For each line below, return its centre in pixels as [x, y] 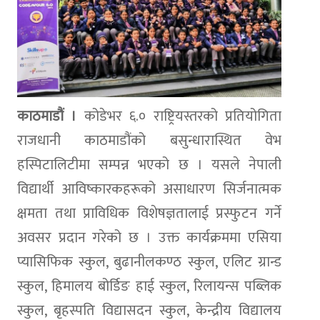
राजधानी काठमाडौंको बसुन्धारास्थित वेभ [149, 140]
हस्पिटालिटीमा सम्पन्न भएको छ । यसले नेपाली [149, 165]
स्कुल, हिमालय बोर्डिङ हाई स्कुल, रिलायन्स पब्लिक [149, 286]
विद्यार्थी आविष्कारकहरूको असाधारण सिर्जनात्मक [149, 189]
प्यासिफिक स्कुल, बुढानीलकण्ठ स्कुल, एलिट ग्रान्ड [149, 262]
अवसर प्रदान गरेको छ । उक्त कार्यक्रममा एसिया [149, 237]
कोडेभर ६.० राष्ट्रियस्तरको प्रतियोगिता [179, 116]
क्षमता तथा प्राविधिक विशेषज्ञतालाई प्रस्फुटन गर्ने [149, 213]
